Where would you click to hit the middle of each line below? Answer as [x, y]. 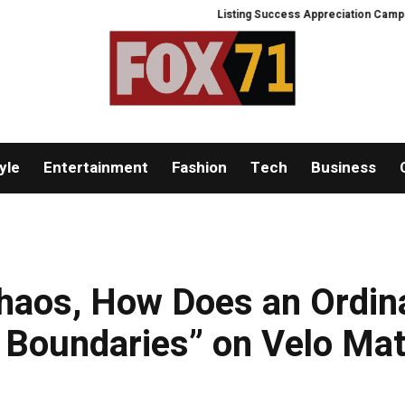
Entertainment [95, 168]
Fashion [199, 168]
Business [343, 168]
